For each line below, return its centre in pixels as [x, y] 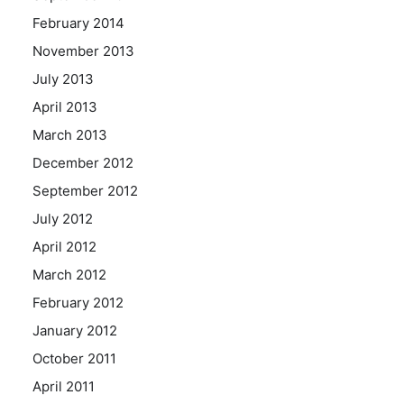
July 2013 [63, 79]
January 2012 [75, 331]
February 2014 [78, 23]
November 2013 [83, 51]
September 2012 [85, 191]
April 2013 [65, 107]
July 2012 [63, 219]
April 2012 [64, 247]
